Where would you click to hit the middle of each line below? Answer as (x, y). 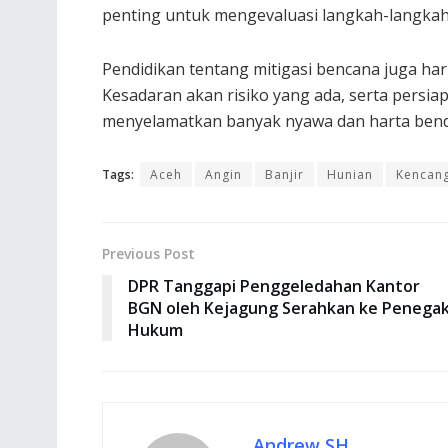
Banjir (284, 174)
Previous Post (148, 253)
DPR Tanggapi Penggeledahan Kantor (274, 285)
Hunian (350, 174)
